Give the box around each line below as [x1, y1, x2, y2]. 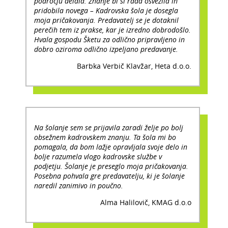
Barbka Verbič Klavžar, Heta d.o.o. [77, 61, 191, 71]
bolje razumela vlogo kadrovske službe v [34, 151, 162, 161]
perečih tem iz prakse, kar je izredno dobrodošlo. [34, 24, 191, 35]
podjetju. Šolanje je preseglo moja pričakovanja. [34, 161, 188, 171]
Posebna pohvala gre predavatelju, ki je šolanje [34, 170, 185, 181]
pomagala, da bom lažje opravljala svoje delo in [34, 141, 187, 152]
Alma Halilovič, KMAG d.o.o [100, 197, 191, 207]
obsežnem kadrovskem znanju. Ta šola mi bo [34, 132, 176, 142]
